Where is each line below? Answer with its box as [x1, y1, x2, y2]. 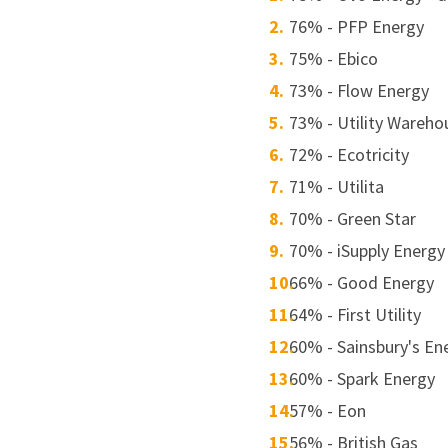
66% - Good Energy [289, 271, 435, 294]
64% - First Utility [289, 303, 422, 326]
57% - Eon [289, 399, 367, 422]
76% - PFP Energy [289, 15, 425, 38]
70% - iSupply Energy [289, 239, 446, 262]
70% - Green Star [289, 207, 417, 230]
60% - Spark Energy [289, 367, 436, 390]
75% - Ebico [289, 47, 379, 70]
